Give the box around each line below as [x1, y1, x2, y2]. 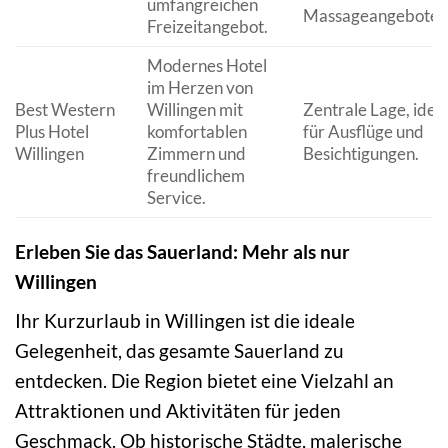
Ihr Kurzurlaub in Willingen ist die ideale [15, 309, 355, 333]
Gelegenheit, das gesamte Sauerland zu [15, 339, 344, 363]
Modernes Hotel [146, 54, 267, 76]
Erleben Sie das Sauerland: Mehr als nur [15, 239, 350, 263]
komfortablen [146, 120, 247, 142]
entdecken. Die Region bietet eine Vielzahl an [15, 369, 394, 393]
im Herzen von [146, 76, 253, 98]
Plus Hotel [15, 120, 89, 142]
